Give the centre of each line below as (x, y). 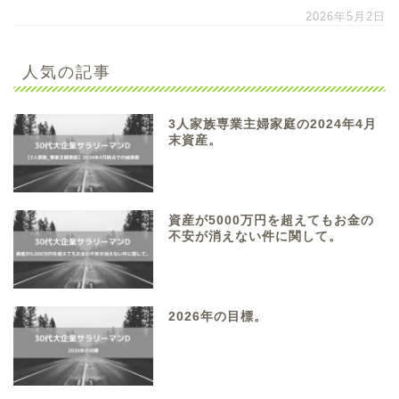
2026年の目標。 (218, 317)
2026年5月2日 (346, 17)
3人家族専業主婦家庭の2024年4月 (273, 125)
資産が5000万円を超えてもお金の (272, 221)
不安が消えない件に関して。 (256, 237)
